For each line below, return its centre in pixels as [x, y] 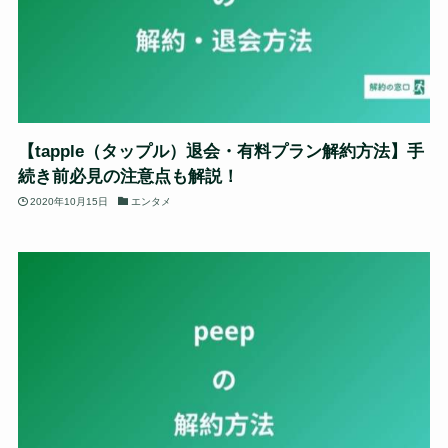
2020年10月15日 [69, 201]
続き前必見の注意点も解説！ [128, 176]
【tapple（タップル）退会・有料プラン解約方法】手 [220, 151]
